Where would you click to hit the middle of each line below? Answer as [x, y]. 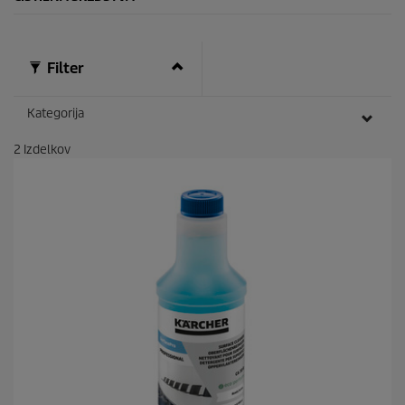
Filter [64, 69]
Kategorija [56, 114]
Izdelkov [46, 150]
